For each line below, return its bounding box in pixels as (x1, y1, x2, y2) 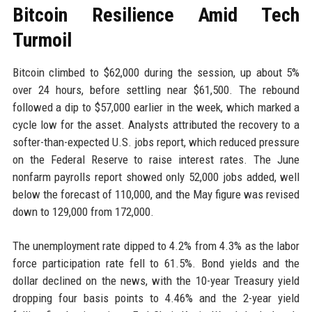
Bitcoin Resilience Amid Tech (12, 3, 300, 27)
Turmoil (12, 29, 72, 52)
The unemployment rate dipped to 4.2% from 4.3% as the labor (12, 239, 300, 253)
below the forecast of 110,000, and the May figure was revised (12, 187, 300, 202)
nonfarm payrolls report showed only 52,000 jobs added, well (12, 170, 300, 185)
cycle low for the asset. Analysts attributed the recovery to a (12, 118, 300, 132)
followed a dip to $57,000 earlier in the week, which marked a (12, 100, 300, 115)
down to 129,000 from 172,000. (12, 205, 154, 219)
